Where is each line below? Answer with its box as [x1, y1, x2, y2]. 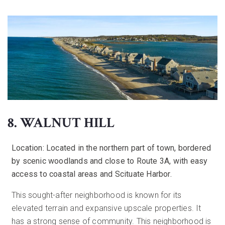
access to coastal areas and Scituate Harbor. [12, 169, 172, 179]
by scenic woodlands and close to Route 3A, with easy [12, 156, 208, 166]
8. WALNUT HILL [8, 114, 115, 133]
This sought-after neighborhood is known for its [12, 190, 182, 200]
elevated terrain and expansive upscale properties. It [12, 203, 201, 213]
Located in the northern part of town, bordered [44, 143, 211, 153]
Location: [12, 143, 44, 153]
